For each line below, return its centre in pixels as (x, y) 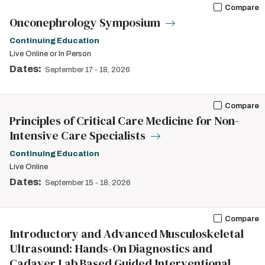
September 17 (69, 70)
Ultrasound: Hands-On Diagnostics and (111, 248)
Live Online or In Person (50, 54)
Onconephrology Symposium (86, 22)
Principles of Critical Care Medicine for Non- (124, 121)
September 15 (69, 183)
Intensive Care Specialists (79, 135)
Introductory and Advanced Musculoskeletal (127, 234)
